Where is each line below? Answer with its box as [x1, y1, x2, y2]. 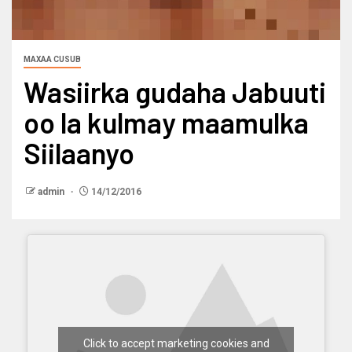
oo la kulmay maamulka [24, 104, 309, 139]
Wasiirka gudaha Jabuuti [24, 74, 326, 108]
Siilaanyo [24, 135, 134, 170]
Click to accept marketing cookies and [82, 336, 269, 350]
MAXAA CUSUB [24, 54, 81, 64]
